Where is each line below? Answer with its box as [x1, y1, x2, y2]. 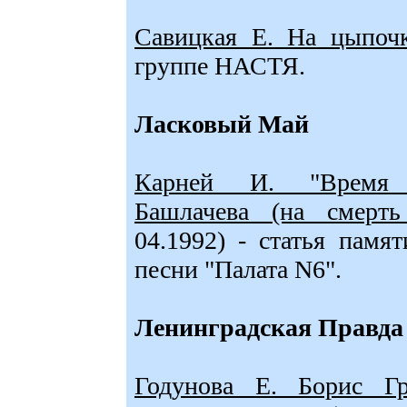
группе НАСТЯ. [134, 52, 305, 80]
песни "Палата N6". [134, 255, 342, 283]
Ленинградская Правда [134, 313, 403, 342]
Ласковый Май [134, 110, 309, 138]
